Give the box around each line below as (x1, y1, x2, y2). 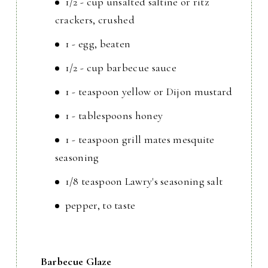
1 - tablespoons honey (65, 109, 163, 123)
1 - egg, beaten (65, 37, 131, 51)
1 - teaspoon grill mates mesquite (65, 133, 215, 147)
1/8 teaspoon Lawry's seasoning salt (65, 175, 223, 188)
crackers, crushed (54, 13, 135, 27)
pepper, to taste (65, 199, 136, 212)
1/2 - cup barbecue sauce (65, 61, 177, 75)
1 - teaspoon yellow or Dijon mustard (65, 85, 233, 99)
